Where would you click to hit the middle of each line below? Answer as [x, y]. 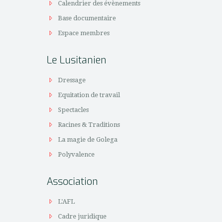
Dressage [72, 80]
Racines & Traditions [89, 125]
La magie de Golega [88, 139]
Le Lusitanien [77, 60]
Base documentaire [87, 18]
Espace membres [84, 33]
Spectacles [74, 110]
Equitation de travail [89, 95]
